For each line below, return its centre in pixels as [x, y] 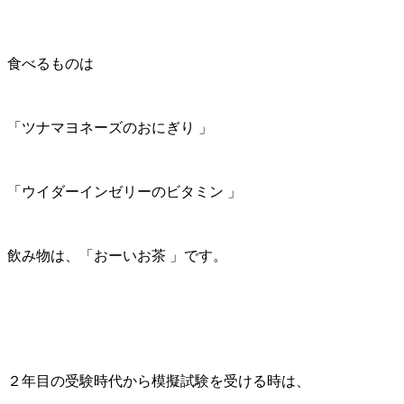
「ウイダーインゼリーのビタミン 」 [124, 191]
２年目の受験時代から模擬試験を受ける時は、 [159, 381]
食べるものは [50, 63]
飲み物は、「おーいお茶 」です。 [117, 255]
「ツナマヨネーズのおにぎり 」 [110, 127]
